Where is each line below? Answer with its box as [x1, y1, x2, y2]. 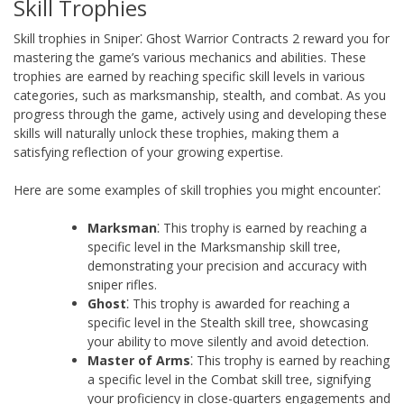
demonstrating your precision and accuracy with [87, 256, 367, 274]
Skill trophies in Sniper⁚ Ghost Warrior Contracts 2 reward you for [14, 29, 390, 47]
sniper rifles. [87, 275, 157, 293]
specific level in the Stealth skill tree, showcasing [87, 313, 368, 331]
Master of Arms [87, 351, 190, 369]
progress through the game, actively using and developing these [14, 105, 387, 123]
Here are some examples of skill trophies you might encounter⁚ [14, 180, 381, 198]
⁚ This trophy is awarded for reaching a [126, 294, 350, 312]
